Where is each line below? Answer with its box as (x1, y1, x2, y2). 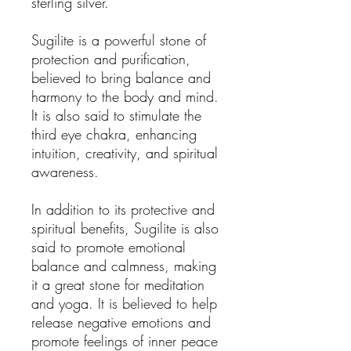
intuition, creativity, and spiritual (31, 143, 218, 162)
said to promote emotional (31, 237, 186, 256)
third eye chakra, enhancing (31, 125, 197, 143)
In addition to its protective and (31, 200, 215, 219)
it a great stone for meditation (31, 275, 204, 294)
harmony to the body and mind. (31, 87, 219, 106)
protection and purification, (31, 49, 190, 68)
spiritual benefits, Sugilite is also (31, 219, 219, 237)
